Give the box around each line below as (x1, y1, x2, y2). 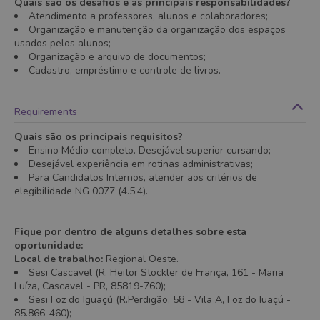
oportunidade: (14, 239, 83, 252)
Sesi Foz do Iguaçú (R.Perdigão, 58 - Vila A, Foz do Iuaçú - (29, 293, 291, 306)
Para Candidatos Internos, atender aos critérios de (29, 171, 257, 184)
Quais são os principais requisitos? (14, 130, 183, 144)
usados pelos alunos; (14, 36, 111, 50)
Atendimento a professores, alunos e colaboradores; (29, 9, 268, 23)
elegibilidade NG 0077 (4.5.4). (14, 184, 148, 198)
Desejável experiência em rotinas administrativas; (29, 157, 253, 171)
